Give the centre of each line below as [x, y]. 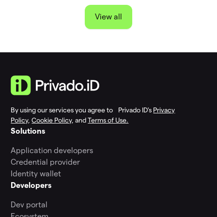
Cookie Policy [52, 120]
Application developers [52, 151]
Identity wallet [36, 174]
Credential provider [46, 162]
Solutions [28, 131]
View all [108, 17]
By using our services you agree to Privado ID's [82, 110]
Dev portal [29, 205]
